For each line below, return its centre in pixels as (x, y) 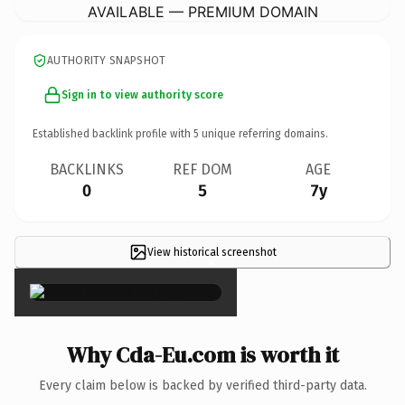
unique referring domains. (264, 133)
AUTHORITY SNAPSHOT (107, 60)
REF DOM (202, 169)
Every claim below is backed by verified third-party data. (202, 385)
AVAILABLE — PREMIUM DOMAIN (202, 11)
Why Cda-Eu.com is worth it (202, 354)
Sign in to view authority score (142, 94)
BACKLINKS (87, 169)
